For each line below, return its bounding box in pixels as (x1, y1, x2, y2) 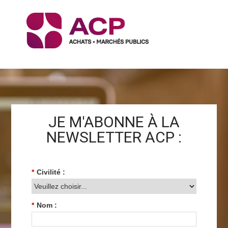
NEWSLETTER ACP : (46, 128, 182, 146)
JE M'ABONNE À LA (48, 113, 180, 131)
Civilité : (36, 168, 65, 177)
